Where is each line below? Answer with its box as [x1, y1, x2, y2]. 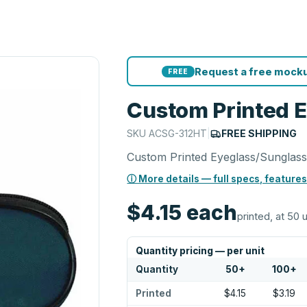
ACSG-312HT [149, 127, 208, 139]
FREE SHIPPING [221, 127, 297, 139]
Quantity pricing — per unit [136, 245, 265, 256]
